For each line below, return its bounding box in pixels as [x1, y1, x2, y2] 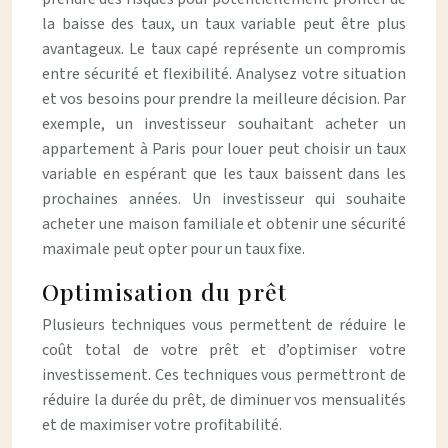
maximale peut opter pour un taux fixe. [42, 238, 305, 260]
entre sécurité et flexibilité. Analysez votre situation [42, 63, 406, 85]
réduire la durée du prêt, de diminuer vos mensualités [42, 389, 406, 411]
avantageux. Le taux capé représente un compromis [42, 38, 406, 60]
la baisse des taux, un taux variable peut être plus [42, 13, 406, 35]
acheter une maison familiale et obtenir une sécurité [42, 213, 406, 235]
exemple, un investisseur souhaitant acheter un [42, 113, 406, 135]
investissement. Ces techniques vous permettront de [42, 364, 406, 386]
